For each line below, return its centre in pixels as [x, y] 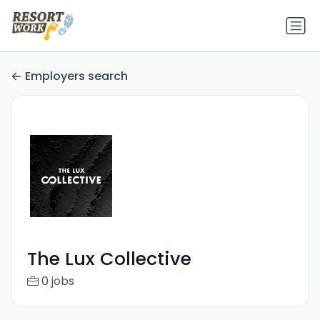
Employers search [76, 76]
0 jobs [57, 281]
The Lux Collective [109, 259]
